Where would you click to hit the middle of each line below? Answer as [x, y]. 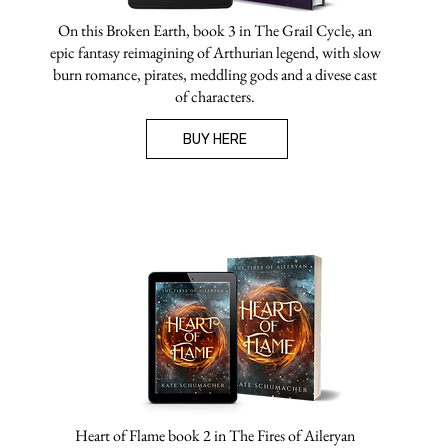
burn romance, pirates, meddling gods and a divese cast [215, 74]
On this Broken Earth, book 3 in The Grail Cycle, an [215, 30]
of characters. [215, 96]
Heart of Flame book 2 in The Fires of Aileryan [215, 435]
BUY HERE [215, 139]
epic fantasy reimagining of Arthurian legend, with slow [215, 52]
